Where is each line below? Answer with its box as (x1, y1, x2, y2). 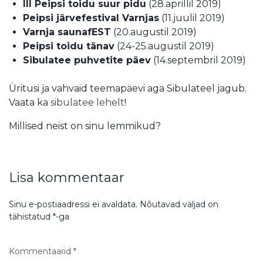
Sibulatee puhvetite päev (23, 55, 151, 66)
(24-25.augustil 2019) (114, 41, 214, 52)
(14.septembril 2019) (151, 55, 246, 66)
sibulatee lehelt (50, 97, 124, 109)
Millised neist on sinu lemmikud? (9, 120, 161, 132)
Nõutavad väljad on (140, 199, 218, 210)
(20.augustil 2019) (111, 26, 197, 38)
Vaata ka (9, 97, 50, 109)
